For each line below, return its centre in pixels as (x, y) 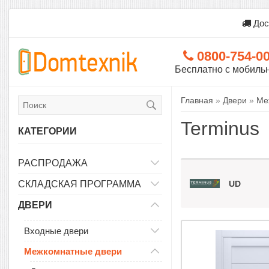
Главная (197, 100)
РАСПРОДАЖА (53, 163)
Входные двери (56, 231)
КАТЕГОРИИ (47, 131)
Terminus (220, 128)
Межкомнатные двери (73, 251)
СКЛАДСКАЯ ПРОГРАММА (80, 184)
